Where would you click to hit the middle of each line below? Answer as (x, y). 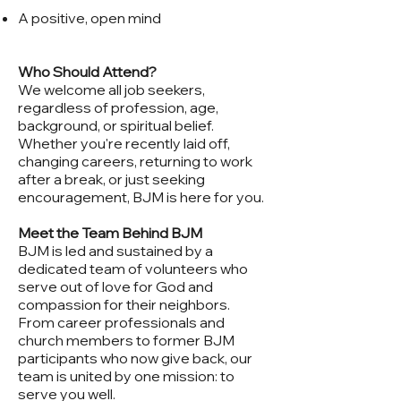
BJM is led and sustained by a (115, 251)
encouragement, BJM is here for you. (142, 197)
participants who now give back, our (135, 358)
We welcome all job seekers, (111, 90)
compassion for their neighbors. (124, 304)
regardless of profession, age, (118, 107)
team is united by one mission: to (126, 376)
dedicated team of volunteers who (133, 269)
